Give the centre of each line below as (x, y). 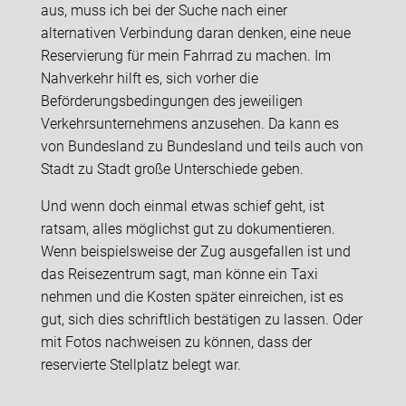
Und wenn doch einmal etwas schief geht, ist (182, 206)
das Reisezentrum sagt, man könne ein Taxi (179, 274)
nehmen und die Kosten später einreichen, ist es (192, 296)
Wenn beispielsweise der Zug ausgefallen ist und (195, 251)
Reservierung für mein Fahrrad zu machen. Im (185, 55)
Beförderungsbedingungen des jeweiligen (171, 101)
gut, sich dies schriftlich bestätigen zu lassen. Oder (201, 319)
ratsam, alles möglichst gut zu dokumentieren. (188, 228)
